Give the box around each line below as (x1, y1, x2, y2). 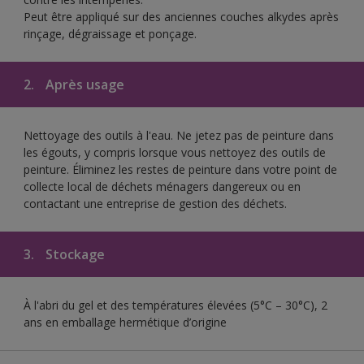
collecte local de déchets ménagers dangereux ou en (24, 178, 301, 194)
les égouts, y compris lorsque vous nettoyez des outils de (24, 144, 326, 160)
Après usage (42, 75, 124, 93)
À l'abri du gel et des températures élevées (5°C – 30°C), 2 (24, 297, 327, 313)
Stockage (42, 245, 105, 263)
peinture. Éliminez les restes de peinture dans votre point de (24, 161, 337, 177)
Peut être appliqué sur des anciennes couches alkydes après (24, 8, 339, 24)
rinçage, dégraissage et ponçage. (24, 25, 197, 41)
